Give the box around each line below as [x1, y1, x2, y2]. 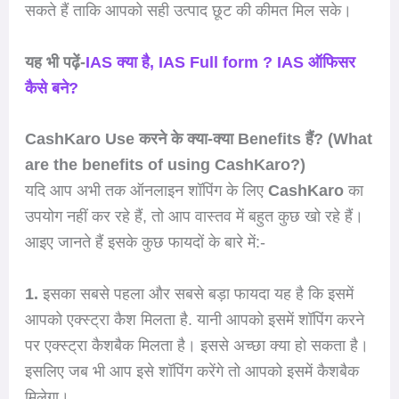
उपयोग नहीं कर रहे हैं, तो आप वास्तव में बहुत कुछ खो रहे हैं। [24, 208, 363, 226]
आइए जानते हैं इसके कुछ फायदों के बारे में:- [24, 233, 265, 252]
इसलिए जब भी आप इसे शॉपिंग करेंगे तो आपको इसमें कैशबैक [24, 362, 359, 381]
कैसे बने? [24, 78, 78, 97]
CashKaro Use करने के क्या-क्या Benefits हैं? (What [24, 130, 372, 149]
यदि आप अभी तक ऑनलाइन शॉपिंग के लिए [24, 182, 268, 200]
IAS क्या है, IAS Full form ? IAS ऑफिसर [85, 53, 355, 71]
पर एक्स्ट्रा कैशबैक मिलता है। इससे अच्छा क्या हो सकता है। [24, 337, 369, 355]
